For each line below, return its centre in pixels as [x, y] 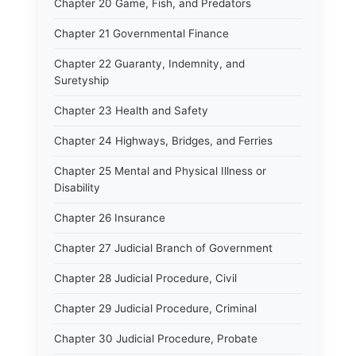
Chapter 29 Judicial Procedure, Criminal [155, 308]
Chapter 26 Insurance [110, 218]
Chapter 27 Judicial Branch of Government [163, 248]
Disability [77, 188]
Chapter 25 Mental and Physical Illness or [160, 171]
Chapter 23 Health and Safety [131, 110]
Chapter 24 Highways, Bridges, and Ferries [163, 141]
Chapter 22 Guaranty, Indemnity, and [149, 64]
